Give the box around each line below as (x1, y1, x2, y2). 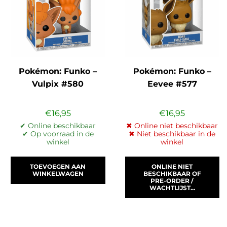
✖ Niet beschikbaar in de (129, 129, 216, 139)
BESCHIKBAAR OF (143, 170, 201, 178)
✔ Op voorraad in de (22, 129, 94, 139)
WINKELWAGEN (32, 170, 84, 178)
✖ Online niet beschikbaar (126, 121, 218, 131)
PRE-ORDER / (150, 177, 194, 185)
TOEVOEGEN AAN (30, 163, 86, 171)
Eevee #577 (147, 79, 197, 89)
